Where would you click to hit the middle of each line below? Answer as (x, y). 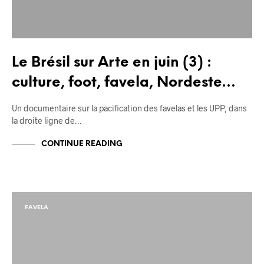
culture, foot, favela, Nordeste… (124, 82)
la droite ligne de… (47, 120)
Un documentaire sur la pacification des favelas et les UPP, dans (129, 108)
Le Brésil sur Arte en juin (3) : (112, 62)
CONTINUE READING (82, 144)
